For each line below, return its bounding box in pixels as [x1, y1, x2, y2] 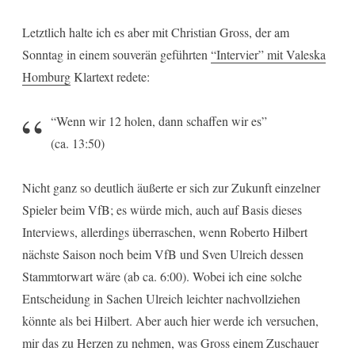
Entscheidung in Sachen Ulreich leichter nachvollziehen [22, 289, 300, 307]
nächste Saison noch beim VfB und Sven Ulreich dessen [22, 245, 303, 262]
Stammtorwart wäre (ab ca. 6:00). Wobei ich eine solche [22, 267, 302, 284]
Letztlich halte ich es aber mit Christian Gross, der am [22, 23, 289, 40]
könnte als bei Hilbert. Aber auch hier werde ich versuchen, [22, 311, 319, 329]
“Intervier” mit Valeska [211, 45, 326, 63]
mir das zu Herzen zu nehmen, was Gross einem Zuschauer [22, 334, 319, 351]
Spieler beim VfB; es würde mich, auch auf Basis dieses [22, 200, 302, 218]
